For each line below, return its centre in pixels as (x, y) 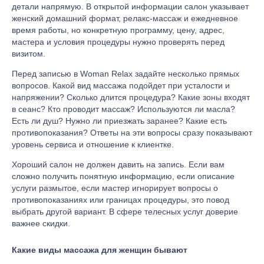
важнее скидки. (41, 224)
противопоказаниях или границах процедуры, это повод (121, 200)
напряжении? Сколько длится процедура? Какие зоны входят (131, 98)
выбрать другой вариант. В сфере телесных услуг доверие (125, 212)
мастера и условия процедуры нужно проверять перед (118, 42)
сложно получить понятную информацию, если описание (123, 176)
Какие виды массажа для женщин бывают (100, 250)
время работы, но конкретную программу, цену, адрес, (118, 30)
